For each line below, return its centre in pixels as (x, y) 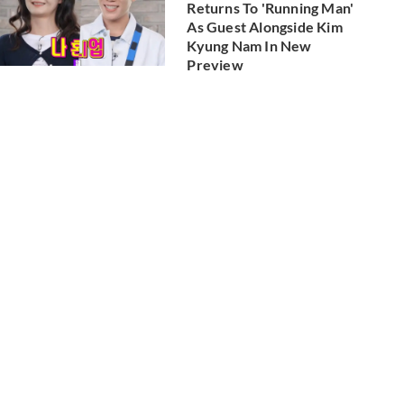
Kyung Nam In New (249, 45)
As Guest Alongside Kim (265, 26)
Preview (215, 64)
